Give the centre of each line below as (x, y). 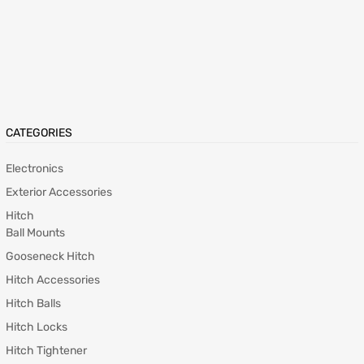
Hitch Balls (33, 304)
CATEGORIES (39, 133)
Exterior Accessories (59, 193)
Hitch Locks (37, 327)
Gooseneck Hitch (50, 257)
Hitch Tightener (46, 351)
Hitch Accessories (53, 280)
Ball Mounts (35, 233)
